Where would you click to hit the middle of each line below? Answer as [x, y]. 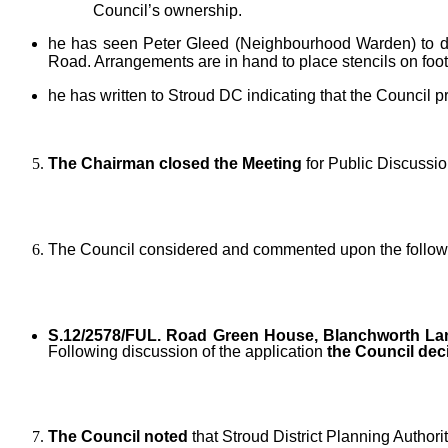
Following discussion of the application [185, 352]
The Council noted [118, 437]
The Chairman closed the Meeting [175, 164]
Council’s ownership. [168, 11]
